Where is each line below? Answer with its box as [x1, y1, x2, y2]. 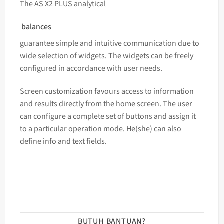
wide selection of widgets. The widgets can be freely [19, 50, 193, 61]
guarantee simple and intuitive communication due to [19, 37, 199, 49]
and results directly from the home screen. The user [19, 98, 192, 109]
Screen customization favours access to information [19, 85, 194, 97]
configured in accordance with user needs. [19, 62, 162, 74]
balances [19, 21, 53, 32]
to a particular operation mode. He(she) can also [19, 123, 181, 134]
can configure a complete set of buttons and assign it [19, 110, 196, 122]
